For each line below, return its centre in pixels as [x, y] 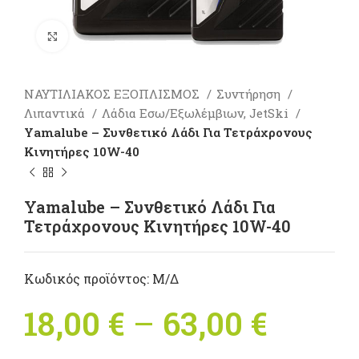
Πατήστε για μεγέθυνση [138, 36]
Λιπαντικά [56, 113]
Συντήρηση [250, 94]
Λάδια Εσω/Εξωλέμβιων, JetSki [197, 113]
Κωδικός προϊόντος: [88, 278]
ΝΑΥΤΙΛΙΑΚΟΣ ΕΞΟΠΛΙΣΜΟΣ [113, 94]
